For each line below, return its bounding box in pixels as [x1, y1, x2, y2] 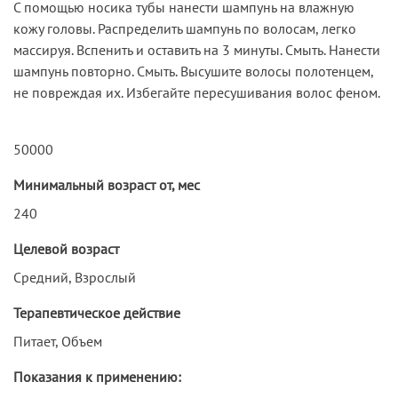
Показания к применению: [13, 367, 181, 386]
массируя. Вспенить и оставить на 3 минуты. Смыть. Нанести [13, 40, 380, 59]
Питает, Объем [13, 331, 102, 350]
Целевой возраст [13, 239, 119, 258]
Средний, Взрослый [13, 267, 136, 286]
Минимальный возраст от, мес [13, 175, 200, 194]
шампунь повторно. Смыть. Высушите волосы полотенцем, [13, 61, 373, 80]
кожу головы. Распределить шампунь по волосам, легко [13, 19, 356, 37]
